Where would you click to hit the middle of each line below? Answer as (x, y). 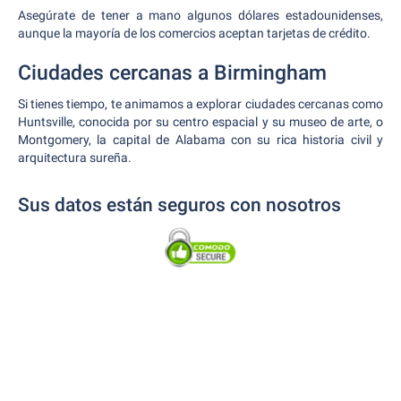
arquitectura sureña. (75, 158)
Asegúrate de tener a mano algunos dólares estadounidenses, (200, 15)
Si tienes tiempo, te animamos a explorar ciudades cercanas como (200, 104)
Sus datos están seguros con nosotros (179, 205)
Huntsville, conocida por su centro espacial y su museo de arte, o (200, 122)
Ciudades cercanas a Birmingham (172, 73)
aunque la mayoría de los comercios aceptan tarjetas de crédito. (194, 33)
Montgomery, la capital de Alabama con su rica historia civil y (200, 140)
